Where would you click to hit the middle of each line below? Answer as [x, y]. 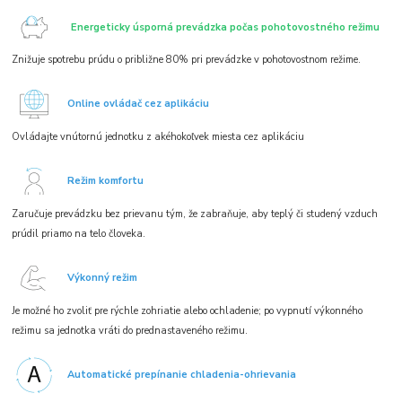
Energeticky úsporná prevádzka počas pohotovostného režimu [226, 27]
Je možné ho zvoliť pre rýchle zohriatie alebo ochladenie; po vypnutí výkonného [188, 311]
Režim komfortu [106, 181]
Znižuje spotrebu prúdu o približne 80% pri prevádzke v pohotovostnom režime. [187, 60]
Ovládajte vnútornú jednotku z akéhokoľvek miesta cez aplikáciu [158, 137]
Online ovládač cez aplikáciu [139, 104]
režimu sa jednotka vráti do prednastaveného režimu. [130, 331]
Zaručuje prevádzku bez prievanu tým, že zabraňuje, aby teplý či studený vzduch [195, 214]
